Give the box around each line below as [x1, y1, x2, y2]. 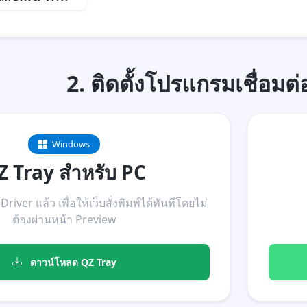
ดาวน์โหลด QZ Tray [27, 256, 116, 269]
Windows [50, 138, 90, 150]
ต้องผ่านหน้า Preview [12, 212, 116, 227]
